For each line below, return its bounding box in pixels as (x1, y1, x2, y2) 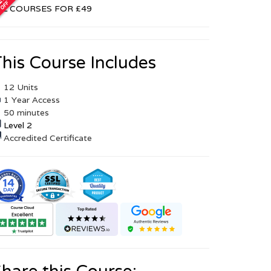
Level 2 (4, 119, 32, 131)
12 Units (1, 81, 38, 93)
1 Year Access (1, 94, 60, 105)
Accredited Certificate (1, 132, 92, 143)
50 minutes (1, 106, 49, 118)
